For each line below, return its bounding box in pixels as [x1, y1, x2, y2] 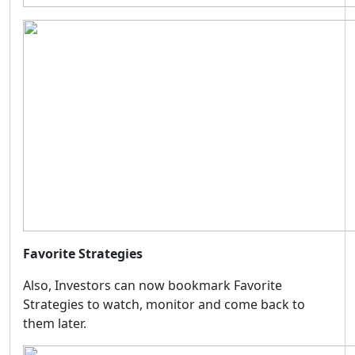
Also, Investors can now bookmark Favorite [23, 276, 282, 294]
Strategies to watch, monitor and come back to [23, 295, 305, 313]
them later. [23, 314, 86, 332]
